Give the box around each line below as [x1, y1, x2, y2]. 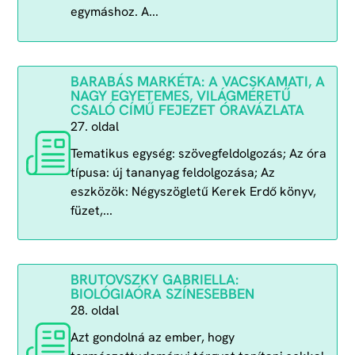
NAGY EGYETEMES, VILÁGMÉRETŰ [70, 86, 291, 105]
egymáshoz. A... [70, 3, 158, 21]
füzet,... [70, 201, 113, 219]
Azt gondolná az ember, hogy [70, 329, 235, 346]
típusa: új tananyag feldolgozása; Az [70, 163, 275, 181]
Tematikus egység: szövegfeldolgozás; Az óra [70, 144, 326, 162]
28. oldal [70, 302, 119, 319]
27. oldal [70, 117, 119, 135]
